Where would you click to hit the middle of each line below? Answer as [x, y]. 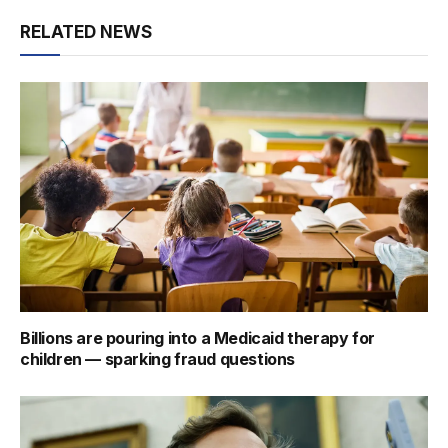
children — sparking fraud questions [158, 358]
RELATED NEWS [86, 32]
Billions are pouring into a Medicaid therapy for [197, 337]
